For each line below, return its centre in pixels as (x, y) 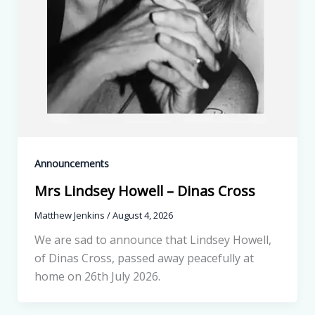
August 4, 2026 (142, 215)
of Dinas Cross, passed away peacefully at (144, 258)
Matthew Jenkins (70, 215)
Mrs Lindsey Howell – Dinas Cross (144, 191)
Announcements (71, 164)
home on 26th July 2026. (97, 276)
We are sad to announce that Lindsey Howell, (153, 239)
